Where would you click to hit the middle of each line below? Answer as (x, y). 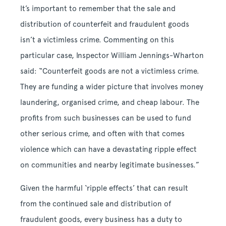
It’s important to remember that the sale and (98, 8)
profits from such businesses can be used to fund (106, 118)
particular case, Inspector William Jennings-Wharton (112, 55)
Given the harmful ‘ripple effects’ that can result (104, 188)
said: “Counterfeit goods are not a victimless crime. (110, 71)
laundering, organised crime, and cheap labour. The (110, 102)
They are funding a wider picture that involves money (112, 87)
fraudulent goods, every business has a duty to (101, 219)
